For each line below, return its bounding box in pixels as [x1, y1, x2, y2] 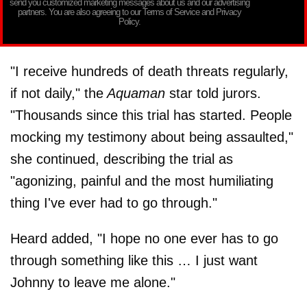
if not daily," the [10, 85, 103, 101]
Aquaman [103, 85, 165, 101]
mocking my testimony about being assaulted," [10, 129, 293, 145]
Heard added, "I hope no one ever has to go [10, 230, 278, 246]
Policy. [119, 16, 140, 27]
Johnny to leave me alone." [10, 274, 175, 290]
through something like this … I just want [10, 252, 258, 268]
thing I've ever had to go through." [10, 195, 217, 210]
